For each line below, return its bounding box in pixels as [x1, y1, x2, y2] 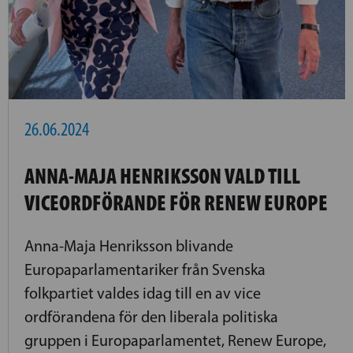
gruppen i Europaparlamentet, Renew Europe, [24, 330, 326, 350]
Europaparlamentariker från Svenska [24, 259, 266, 279]
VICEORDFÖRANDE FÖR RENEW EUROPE [24, 188, 328, 216]
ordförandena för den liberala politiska [24, 307, 278, 326]
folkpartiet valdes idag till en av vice [24, 283, 261, 303]
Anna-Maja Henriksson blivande [24, 236, 233, 255]
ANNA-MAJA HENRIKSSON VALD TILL [24, 162, 300, 189]
